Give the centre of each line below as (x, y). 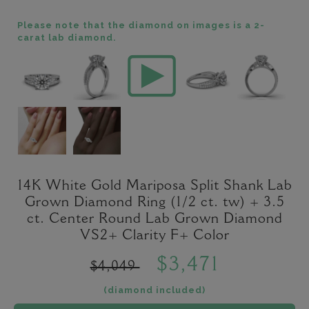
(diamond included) (154, 290)
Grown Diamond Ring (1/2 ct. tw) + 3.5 (154, 203)
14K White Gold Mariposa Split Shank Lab (154, 187)
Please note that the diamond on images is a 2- (141, 26)
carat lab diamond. (67, 38)
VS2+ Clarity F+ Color (154, 236)
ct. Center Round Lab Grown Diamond (154, 220)
